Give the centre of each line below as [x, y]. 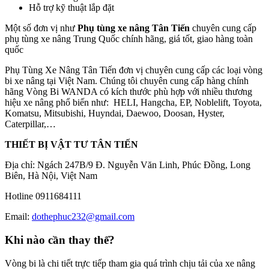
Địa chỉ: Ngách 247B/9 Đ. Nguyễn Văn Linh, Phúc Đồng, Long [128, 165]
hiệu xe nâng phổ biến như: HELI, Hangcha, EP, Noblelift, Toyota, [133, 103]
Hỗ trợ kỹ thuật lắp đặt [71, 8]
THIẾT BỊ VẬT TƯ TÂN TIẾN [71, 145]
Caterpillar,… [30, 124]
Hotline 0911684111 [43, 196]
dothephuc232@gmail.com [83, 217]
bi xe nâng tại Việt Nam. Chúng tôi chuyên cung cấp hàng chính [127, 81]
